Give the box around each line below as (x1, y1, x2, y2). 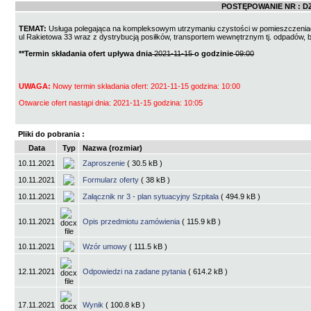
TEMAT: (19, 24, 49, 33)
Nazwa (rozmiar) (83, 144, 142, 153)
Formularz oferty (83, 176, 141, 185)
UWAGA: (19, 82, 51, 91)
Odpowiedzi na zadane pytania (83, 267, 188, 276)
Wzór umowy (83, 242, 129, 251)
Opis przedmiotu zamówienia (83, 217, 182, 226)
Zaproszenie (83, 159, 127, 168)
